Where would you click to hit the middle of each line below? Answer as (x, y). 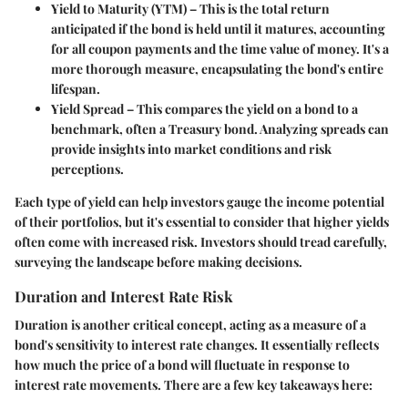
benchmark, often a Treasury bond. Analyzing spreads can (220, 129)
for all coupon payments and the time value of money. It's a (220, 49)
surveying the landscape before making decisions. (158, 262)
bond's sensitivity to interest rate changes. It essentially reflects (197, 345)
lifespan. (76, 89)
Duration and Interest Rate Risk (124, 296)
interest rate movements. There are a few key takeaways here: (194, 385)
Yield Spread (87, 109)
